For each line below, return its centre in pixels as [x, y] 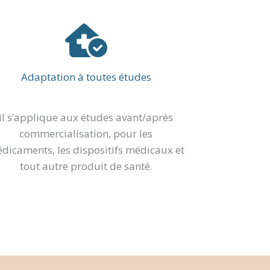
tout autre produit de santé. [86, 166]
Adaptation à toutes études [86, 77]
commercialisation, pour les [86, 134]
